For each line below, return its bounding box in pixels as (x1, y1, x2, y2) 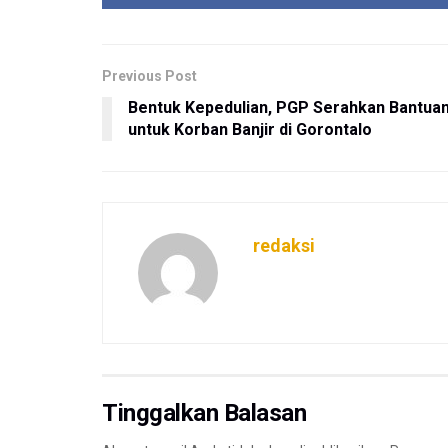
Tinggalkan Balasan (102, 399, 307, 428)
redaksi (253, 235, 315, 257)
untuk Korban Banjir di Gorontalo (128, 120, 372, 140)
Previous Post (102, 68, 197, 85)
